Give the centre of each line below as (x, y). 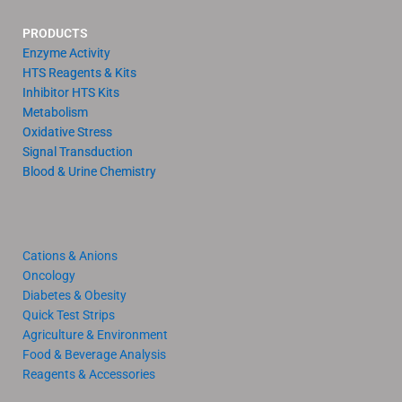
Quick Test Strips (69, 315)
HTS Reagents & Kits (79, 73)
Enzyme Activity (66, 53)
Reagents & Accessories (89, 375)
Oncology (49, 276)
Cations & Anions (70, 256)
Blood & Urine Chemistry (89, 172)
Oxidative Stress (67, 132)
